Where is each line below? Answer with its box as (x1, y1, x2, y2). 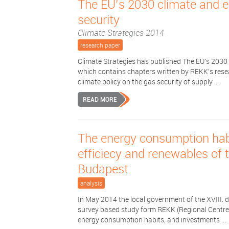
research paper (80, 41, 120, 49)
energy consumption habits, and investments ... (78, 215, 226, 224)
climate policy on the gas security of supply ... (78, 77, 219, 86)
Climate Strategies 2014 (78, 27, 164, 38)
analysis (80, 179, 102, 187)
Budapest (78, 161, 128, 177)
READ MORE (83, 95, 117, 103)
